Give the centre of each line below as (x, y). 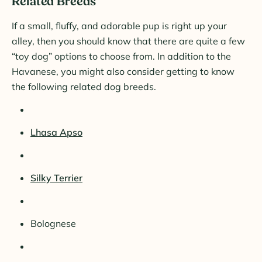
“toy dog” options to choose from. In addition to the (121, 56)
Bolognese (53, 224)
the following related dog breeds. (84, 87)
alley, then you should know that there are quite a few (128, 41)
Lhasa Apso (56, 132)
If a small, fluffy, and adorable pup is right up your (119, 26)
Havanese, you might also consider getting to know (123, 72)
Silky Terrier (56, 178)
